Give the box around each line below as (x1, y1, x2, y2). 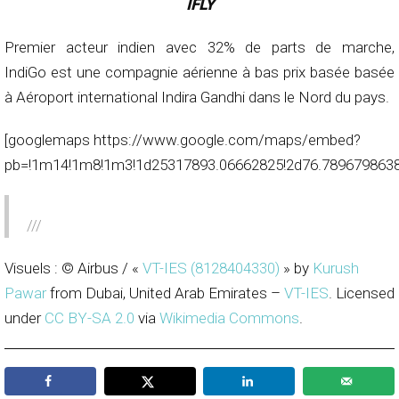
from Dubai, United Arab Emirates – (46, 284, 284, 303)
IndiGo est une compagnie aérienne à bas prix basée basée (4, 63, 395, 82)
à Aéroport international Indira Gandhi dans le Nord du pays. (4, 88, 389, 107)
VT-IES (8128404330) (142, 259, 280, 278)
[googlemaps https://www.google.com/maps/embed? (4, 131, 361, 150)
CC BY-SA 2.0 (45, 309, 134, 328)
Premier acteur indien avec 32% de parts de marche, (4, 38, 395, 57)
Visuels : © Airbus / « (4, 259, 142, 278)
